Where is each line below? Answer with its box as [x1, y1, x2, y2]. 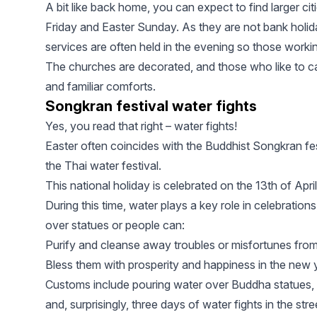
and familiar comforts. [45, 79, 156, 94]
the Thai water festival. [45, 158, 161, 173]
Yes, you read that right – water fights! [45, 119, 237, 134]
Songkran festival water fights [45, 98, 257, 115]
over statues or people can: [45, 218, 185, 233]
